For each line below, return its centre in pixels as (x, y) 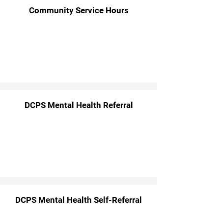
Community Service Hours (79, 10)
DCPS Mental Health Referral (79, 105)
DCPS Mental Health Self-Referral (79, 200)
